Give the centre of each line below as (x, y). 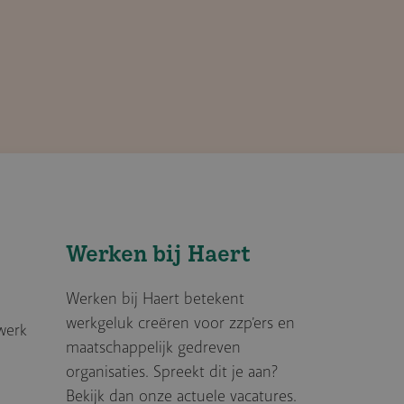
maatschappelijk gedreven (153, 348)
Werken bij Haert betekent (155, 299)
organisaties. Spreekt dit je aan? (171, 372)
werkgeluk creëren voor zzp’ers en (180, 324)
